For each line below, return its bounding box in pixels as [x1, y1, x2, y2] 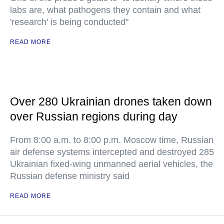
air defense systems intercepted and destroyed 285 [10, 147, 214, 157]
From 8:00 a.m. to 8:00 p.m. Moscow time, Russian [10, 135, 213, 145]
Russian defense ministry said [10, 171, 129, 181]
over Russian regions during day [10, 110, 177, 123]
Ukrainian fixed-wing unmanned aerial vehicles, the [10, 159, 213, 169]
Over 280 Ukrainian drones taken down [10, 95, 212, 108]
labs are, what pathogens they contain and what [10, 5, 200, 15]
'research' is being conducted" [10, 17, 128, 27]
